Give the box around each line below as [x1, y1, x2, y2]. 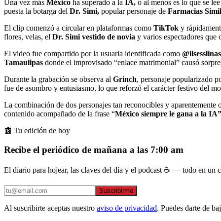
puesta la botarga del [4, 6, 70, 15]
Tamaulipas [4, 58, 43, 67]
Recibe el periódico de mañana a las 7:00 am [4, 144, 184, 155]
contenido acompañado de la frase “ [4, 109, 115, 118]
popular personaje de [99, 6, 166, 15]
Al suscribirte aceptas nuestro [4, 204, 95, 213]
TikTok [153, 23, 179, 32]
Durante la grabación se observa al [4, 74, 113, 83]
